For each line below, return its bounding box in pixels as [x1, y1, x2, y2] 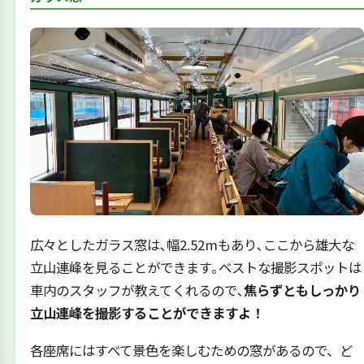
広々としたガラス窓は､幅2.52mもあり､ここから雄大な [29, 235, 354, 255]
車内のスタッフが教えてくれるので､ [29, 280, 244, 301]
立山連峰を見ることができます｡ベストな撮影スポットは [29, 258, 362, 278]
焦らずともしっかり [243, 280, 361, 301]
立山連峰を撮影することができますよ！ [29, 303, 264, 323]
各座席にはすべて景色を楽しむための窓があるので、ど [29, 340, 353, 360]
